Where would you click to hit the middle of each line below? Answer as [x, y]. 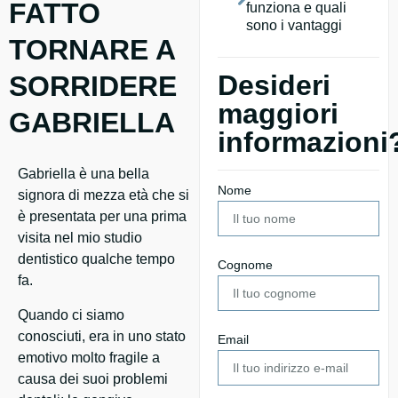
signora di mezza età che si [103, 195]
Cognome [245, 265]
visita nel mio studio [80, 238]
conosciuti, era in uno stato [102, 337]
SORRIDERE [93, 87]
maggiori [278, 114]
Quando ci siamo [71, 315]
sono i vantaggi [295, 26]
